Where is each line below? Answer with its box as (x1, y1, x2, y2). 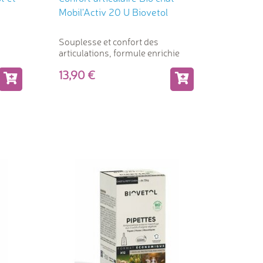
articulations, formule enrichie (58, 46, 180, 59)
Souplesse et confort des (58, 35, 159, 48)
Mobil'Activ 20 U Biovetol (58, 5, 168, 18)
